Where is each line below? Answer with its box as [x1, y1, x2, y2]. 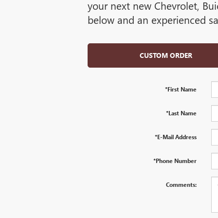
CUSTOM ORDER [139, 51, 192, 60]
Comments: [165, 181, 197, 189]
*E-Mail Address [154, 133, 197, 141]
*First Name [164, 85, 197, 93]
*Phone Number [153, 157, 197, 165]
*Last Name [165, 109, 197, 117]
